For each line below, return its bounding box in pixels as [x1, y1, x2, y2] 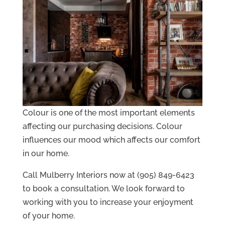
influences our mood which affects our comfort [22, 135, 200, 145]
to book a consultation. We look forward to [22, 183, 185, 193]
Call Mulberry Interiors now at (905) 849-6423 [22, 170, 194, 180]
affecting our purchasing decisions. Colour [22, 121, 182, 131]
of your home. [22, 210, 75, 220]
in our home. [22, 148, 69, 158]
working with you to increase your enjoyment [22, 197, 193, 207]
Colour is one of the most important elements [22, 107, 195, 118]
